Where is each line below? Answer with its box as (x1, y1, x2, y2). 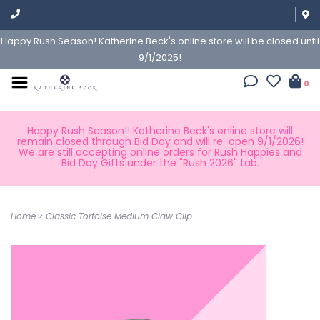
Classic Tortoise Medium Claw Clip (46, 210, 192, 222)
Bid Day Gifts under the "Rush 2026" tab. (61, 156, 259, 170)
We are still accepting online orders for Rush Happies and (18, 145, 302, 159)
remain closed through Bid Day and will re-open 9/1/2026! (16, 134, 304, 149)
